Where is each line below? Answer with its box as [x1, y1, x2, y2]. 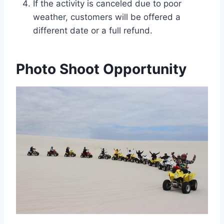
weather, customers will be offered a [33, 11, 180, 22]
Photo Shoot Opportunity [16, 60, 186, 77]
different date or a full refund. [33, 25, 152, 35]
